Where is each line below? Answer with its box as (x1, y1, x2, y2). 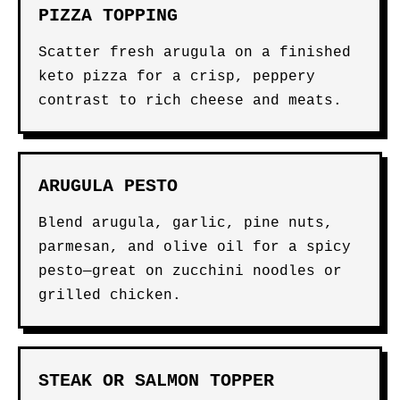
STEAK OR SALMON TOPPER (38, 371, 274, 391)
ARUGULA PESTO (38, 176, 178, 196)
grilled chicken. (38, 287, 181, 304)
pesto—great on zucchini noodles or (38, 263, 342, 279)
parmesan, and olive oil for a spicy (38, 239, 351, 255)
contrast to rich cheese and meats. (38, 93, 342, 109)
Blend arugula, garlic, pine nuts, (38, 215, 333, 231)
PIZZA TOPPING (38, 5, 178, 26)
